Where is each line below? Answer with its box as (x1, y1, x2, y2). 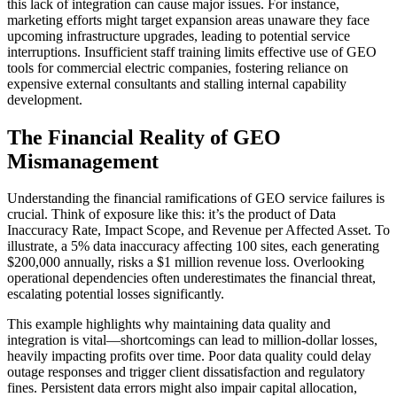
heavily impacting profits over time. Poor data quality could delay (7, 348, 371, 364)
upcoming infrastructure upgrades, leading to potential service (7, 27, 350, 43)
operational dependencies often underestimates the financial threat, (7, 270, 376, 286)
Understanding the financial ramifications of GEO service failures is (7, 191, 385, 206)
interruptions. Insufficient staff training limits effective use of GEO (7, 43, 377, 59)
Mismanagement (7, 149, 159, 173)
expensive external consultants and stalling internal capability (7, 75, 346, 91)
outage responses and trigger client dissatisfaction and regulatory (7, 364, 365, 380)
